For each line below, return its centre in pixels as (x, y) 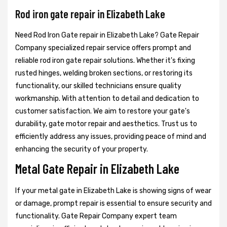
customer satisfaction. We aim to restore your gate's (103, 111)
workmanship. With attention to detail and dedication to (107, 99)
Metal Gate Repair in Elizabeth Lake (97, 169)
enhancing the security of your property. (82, 149)
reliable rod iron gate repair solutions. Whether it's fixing (105, 61)
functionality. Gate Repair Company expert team (96, 216)
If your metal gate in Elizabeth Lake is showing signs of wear (113, 191)
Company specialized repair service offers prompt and (103, 48)
